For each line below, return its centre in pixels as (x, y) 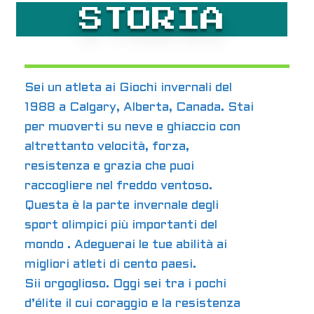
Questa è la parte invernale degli (122, 205)
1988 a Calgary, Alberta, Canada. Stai (139, 107)
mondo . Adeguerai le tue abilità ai (126, 245)
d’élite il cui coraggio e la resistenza (132, 303)
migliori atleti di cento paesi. (110, 264)
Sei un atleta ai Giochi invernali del (128, 88)
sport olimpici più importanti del (121, 225)
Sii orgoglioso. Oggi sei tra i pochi (125, 284)
